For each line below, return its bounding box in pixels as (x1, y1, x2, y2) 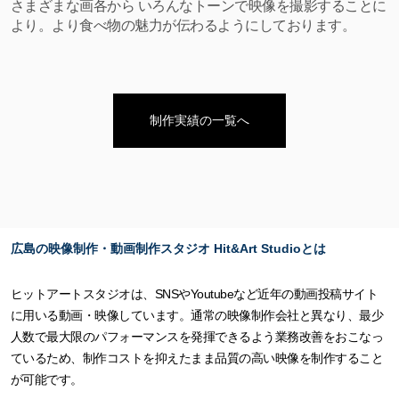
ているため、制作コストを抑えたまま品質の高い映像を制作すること (10, 351, 384, 365)
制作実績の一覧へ (150, 112, 249, 127)
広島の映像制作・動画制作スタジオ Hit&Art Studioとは (10, 241, 326, 256)
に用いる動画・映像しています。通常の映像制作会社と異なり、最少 (10, 308, 384, 322)
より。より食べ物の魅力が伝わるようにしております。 (10, 16, 356, 33)
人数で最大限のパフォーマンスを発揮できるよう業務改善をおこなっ (10, 330, 384, 344)
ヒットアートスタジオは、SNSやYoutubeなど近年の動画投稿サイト (10, 287, 379, 301)
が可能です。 (10, 372, 83, 387)
